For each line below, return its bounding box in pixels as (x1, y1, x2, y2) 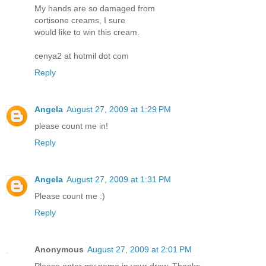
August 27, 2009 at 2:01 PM (87, 244, 192, 254)
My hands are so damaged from (34, 3, 155, 13)
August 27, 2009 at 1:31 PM (66, 174, 171, 184)
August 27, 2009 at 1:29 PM (66, 104, 171, 114)
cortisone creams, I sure (34, 15, 125, 25)
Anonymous (34, 244, 84, 254)
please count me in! (34, 121, 108, 131)
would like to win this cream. (34, 27, 140, 37)
